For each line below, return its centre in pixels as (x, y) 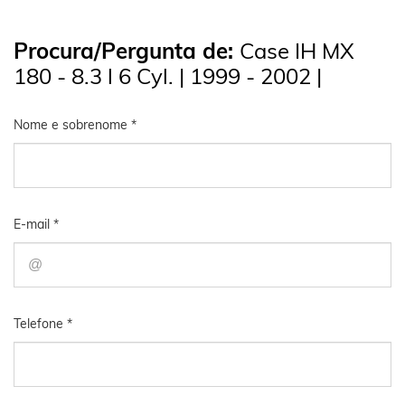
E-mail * (36, 224)
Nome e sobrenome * (75, 124)
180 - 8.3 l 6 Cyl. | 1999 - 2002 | (168, 75)
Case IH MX (297, 50)
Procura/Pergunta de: (127, 50)
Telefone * (43, 323)
